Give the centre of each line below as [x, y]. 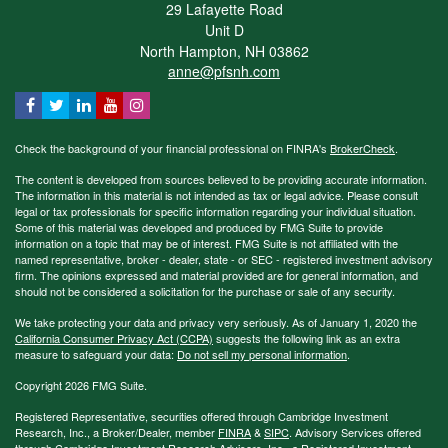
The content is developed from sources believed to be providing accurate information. [221, 178]
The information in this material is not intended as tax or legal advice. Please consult [216, 194]
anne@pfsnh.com [224, 70]
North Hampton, [190, 50]
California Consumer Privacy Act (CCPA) [114, 337]
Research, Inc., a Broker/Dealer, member [116, 431]
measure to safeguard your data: [96, 353]
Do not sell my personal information [262, 353]
